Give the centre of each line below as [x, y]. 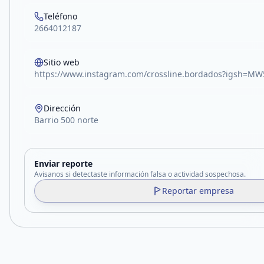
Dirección [62, 108]
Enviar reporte [63, 164]
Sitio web [62, 62]
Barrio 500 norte [66, 120]
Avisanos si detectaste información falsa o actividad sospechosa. [140, 174]
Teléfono [60, 16]
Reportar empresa [198, 191]
